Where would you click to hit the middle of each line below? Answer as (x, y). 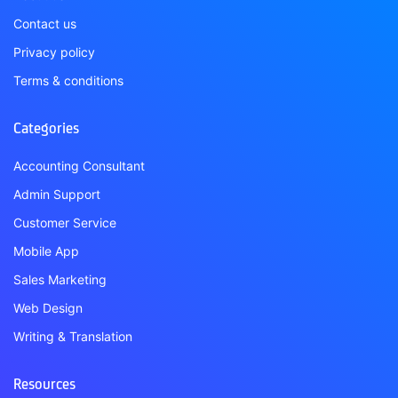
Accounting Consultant (79, 166)
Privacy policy (54, 52)
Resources (44, 385)
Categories (46, 129)
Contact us (45, 24)
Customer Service (65, 223)
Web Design (48, 308)
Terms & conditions (68, 80)
